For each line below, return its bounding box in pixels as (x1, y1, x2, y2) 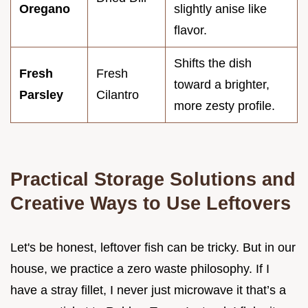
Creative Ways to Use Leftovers (10, 192, 291, 214)
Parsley (19, 88, 63, 102)
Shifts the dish (174, 56, 252, 71)
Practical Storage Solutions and (10, 168, 296, 190)
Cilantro (96, 88, 139, 102)
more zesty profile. (174, 99, 275, 113)
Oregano (19, 2, 70, 16)
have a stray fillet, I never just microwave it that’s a (10, 283, 286, 298)
